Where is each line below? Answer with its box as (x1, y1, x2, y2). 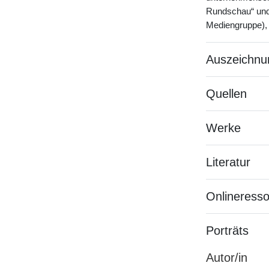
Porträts (205, 224, 249, 237)
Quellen (205, 87, 247, 100)
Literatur (205, 156, 250, 169)
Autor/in (205, 251, 247, 264)
